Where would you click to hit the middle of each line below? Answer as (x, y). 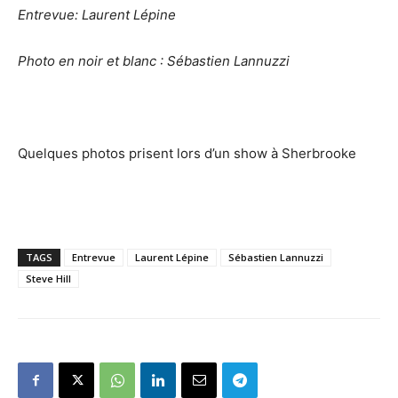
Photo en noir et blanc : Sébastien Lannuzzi (154, 61)
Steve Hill (48, 279)
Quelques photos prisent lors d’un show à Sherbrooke (187, 153)
